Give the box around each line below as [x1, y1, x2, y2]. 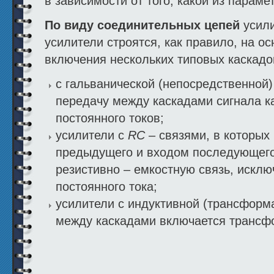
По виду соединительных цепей [45, 18, 240, 32]
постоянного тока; [56, 180, 157, 194]
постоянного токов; [56, 111, 164, 125]
